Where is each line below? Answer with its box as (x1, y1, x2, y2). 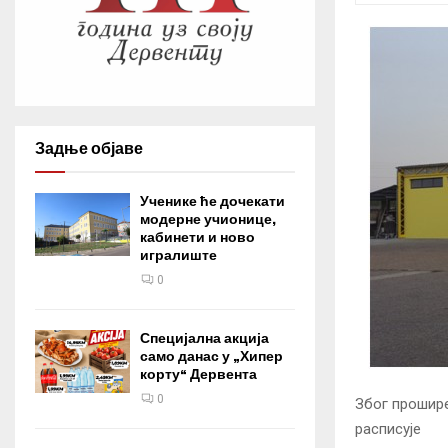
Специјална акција (140, 330, 269, 347)
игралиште (140, 247, 217, 264)
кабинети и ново (140, 229, 255, 246)
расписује (355, 419, 421, 438)
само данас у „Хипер (140, 348, 283, 365)
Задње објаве (35, 139, 143, 158)
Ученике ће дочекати (140, 193, 285, 210)
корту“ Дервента (140, 366, 257, 383)
